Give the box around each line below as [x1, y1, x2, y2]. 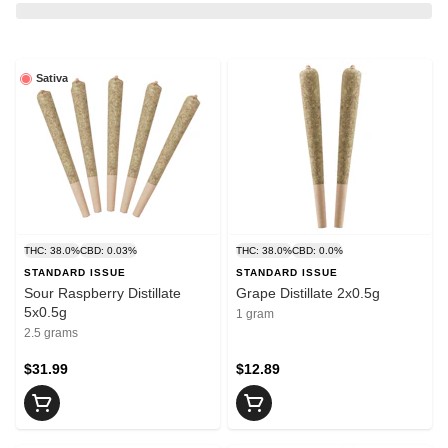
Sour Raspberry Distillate [24, 285, 181, 302]
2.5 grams [24, 326, 78, 341]
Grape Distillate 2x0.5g [236, 285, 380, 302]
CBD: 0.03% [80, 245, 137, 257]
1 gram [236, 307, 274, 322]
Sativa [36, 72, 68, 85]
